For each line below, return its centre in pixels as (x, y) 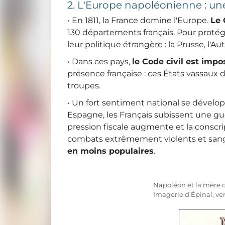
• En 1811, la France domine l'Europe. (139, 21)
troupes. (84, 86)
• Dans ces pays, (100, 62)
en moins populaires (110, 151)
